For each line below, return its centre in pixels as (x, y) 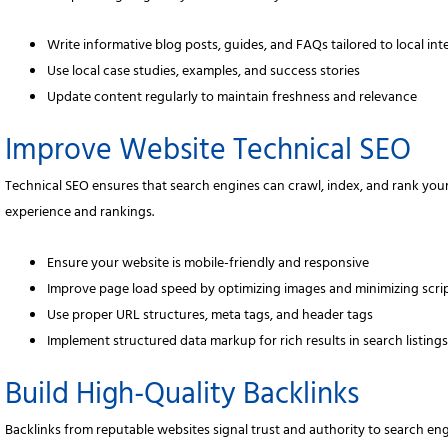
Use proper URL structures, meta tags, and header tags (210, 316)
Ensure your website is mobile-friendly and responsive (208, 264)
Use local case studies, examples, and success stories (204, 73)
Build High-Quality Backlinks (182, 397)
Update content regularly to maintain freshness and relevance (232, 99)
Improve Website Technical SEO (208, 154)
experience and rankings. (80, 214)
